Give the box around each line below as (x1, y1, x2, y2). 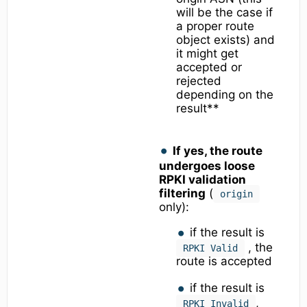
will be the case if (175, 5, 273, 20)
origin (219, 188, 253, 199)
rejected (175, 74, 221, 88)
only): (158, 199, 189, 214)
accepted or (175, 60, 242, 75)
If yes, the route (173, 143, 263, 158)
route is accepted (175, 254, 272, 269)
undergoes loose (158, 158, 255, 173)
